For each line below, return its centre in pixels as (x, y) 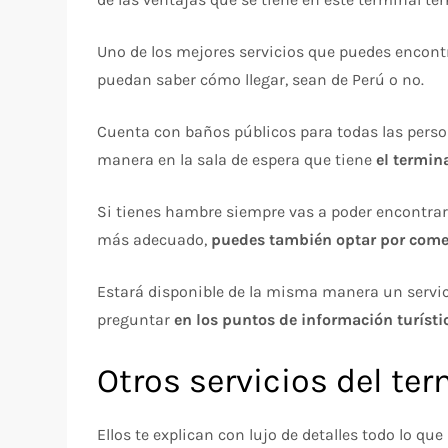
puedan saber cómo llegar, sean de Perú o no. (261, 79)
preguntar (136, 319)
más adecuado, (154, 239)
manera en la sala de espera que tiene (237, 159)
